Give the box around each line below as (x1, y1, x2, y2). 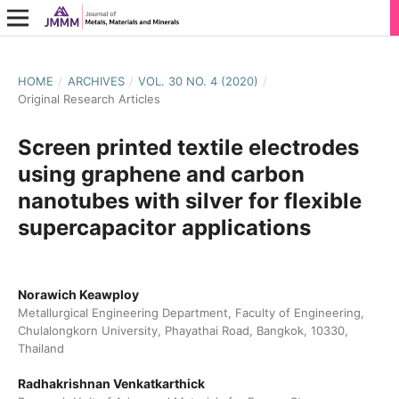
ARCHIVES (67, 73, 125, 88)
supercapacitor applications (17, 214, 311, 240)
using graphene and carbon (17, 160, 305, 187)
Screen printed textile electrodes (17, 134, 359, 160)
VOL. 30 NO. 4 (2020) (138, 73, 259, 88)
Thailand (17, 340, 64, 355)
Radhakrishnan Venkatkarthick (17, 376, 205, 391)
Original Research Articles (17, 91, 160, 106)
